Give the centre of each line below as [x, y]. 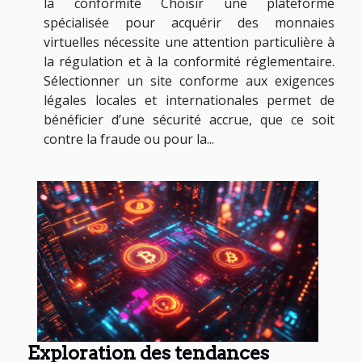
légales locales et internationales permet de [189, 101]
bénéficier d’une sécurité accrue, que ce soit [189, 120]
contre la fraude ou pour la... [129, 139]
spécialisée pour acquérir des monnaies [189, 23]
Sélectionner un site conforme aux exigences [189, 81]
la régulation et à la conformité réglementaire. [189, 62]
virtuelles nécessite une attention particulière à [189, 42]
